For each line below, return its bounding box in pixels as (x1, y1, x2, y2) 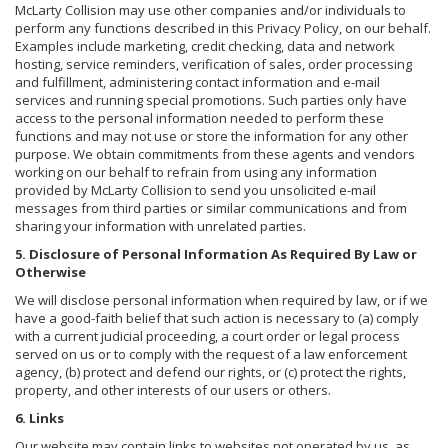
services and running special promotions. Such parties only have (15, 90, 407, 109)
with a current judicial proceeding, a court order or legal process (15, 326, 400, 345)
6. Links (15, 408, 64, 427)
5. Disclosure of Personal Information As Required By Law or (15, 244, 417, 263)
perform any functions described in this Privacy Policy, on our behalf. (15, 18, 431, 37)
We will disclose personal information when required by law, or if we (15, 290, 428, 309)
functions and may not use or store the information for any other (15, 126, 408, 145)
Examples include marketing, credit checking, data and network (15, 36, 395, 55)
